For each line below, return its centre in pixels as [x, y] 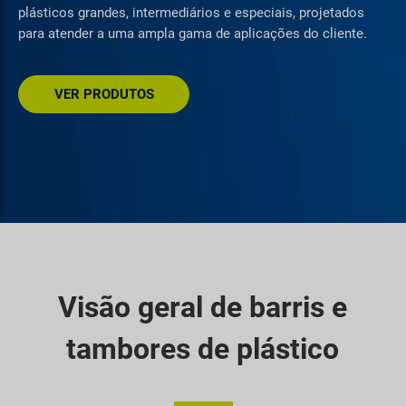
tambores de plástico [203, 349]
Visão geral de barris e [203, 308]
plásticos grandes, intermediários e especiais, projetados [191, 12]
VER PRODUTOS [104, 95]
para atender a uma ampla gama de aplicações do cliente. [193, 33]
